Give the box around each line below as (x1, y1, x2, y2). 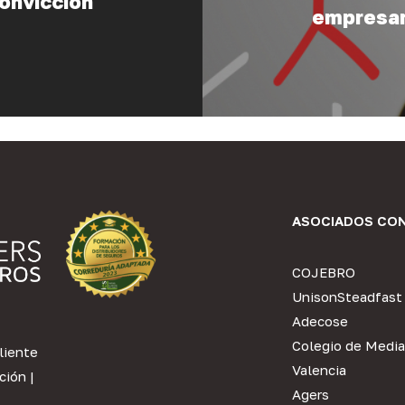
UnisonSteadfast (291, 288, 402, 305)
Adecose (291, 313, 348, 329)
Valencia (291, 362, 346, 378)
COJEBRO (291, 264, 355, 280)
